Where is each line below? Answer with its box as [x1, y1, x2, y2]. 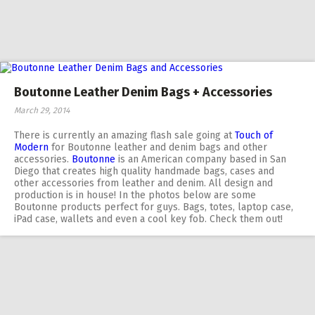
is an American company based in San [115, 153, 286, 165]
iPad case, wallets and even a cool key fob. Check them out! [14, 213, 283, 225]
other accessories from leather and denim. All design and [14, 177, 273, 189]
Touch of [235, 129, 273, 141]
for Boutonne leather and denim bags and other [49, 141, 267, 153]
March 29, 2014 [14, 105, 70, 115]
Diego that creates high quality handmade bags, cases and [14, 165, 274, 177]
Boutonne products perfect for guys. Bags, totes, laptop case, [14, 201, 293, 213]
